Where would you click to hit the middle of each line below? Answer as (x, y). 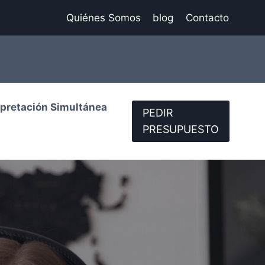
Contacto (207, 17)
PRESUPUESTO (181, 129)
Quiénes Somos (104, 17)
